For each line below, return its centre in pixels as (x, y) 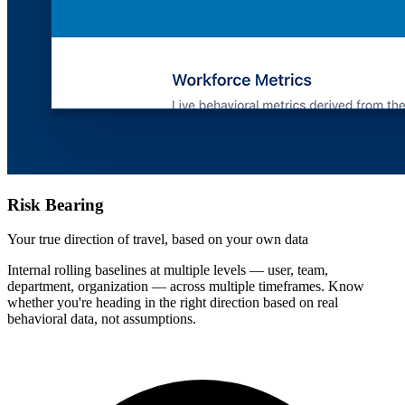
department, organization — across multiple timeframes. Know (186, 287)
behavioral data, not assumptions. (102, 319)
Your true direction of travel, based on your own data (158, 240)
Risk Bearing (56, 204)
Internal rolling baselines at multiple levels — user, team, (168, 270)
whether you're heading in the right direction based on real (173, 303)
